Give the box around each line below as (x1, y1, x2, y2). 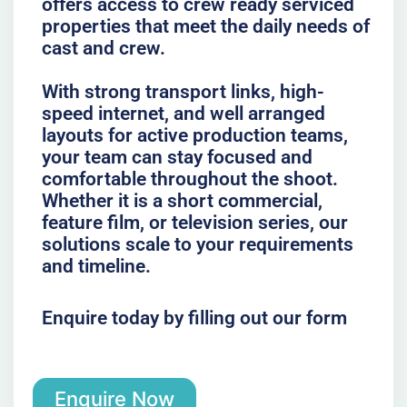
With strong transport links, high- (41, 80, 324, 103)
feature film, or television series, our (41, 211, 348, 233)
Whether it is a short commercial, (41, 189, 323, 212)
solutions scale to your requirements (41, 233, 353, 255)
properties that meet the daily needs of (41, 15, 370, 37)
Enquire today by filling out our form (41, 307, 347, 330)
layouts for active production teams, (41, 124, 348, 146)
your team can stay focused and (41, 145, 313, 168)
